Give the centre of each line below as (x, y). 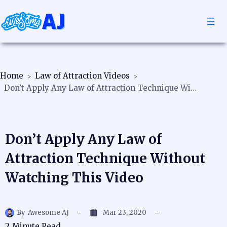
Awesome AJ (48, 212)
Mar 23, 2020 (125, 212)
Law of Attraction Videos (82, 76)
